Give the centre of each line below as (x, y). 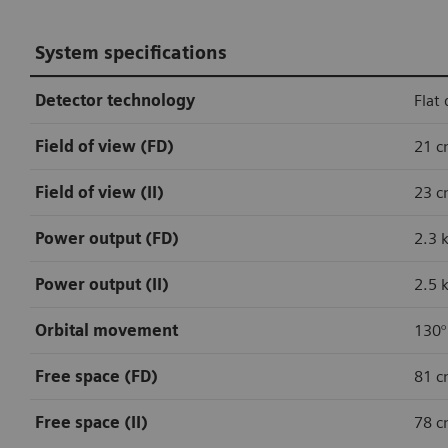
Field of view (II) (99, 193)
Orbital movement (106, 331)
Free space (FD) (96, 377)
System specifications (131, 52)
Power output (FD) (107, 239)
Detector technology (115, 101)
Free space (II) (91, 423)
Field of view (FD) (104, 147)
